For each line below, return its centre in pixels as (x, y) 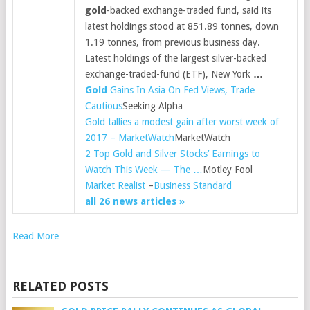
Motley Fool (227, 170)
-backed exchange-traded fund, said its (189, 10)
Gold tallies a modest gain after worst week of (182, 122)
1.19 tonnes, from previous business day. (172, 42)
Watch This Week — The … (144, 170)
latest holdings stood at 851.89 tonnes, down (182, 26)
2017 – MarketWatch (129, 138)
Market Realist (115, 185)
